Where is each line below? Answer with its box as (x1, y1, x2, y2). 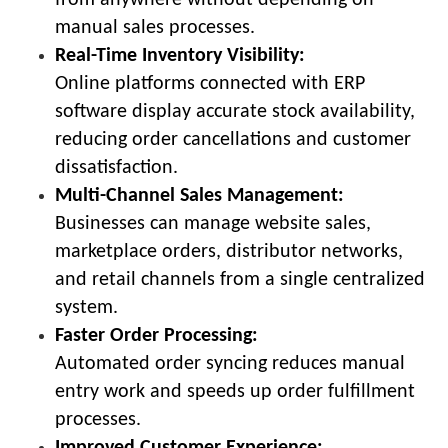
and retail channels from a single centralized (55, 269, 425, 290)
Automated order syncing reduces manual (55, 353, 405, 374)
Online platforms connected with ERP (55, 73, 365, 94)
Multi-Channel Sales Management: (55, 185, 344, 206)
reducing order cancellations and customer (55, 129, 411, 150)
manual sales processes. (55, 17, 255, 38)
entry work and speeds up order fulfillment (55, 381, 415, 402)
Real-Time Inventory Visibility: (55, 45, 305, 66)
